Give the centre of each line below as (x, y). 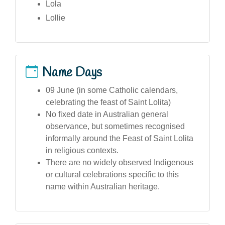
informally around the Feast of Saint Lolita (120, 138)
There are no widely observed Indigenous (120, 162)
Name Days (72, 73)
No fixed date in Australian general (107, 114)
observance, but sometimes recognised (115, 126)
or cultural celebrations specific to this (112, 174)
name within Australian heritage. (103, 186)
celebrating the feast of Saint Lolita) (108, 102)
